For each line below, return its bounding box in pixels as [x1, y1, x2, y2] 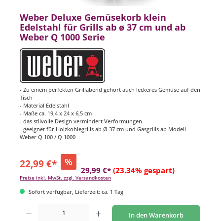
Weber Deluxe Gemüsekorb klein [20, 11, 166, 24]
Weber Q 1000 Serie [20, 31, 105, 43]
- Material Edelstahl [20, 102, 69, 110]
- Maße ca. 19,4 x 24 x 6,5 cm [20, 110, 92, 117]
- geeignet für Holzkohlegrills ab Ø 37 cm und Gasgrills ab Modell [20, 125, 186, 133]
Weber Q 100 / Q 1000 [20, 133, 75, 141]
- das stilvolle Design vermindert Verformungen [20, 117, 142, 125]
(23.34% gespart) [113, 165, 175, 176]
